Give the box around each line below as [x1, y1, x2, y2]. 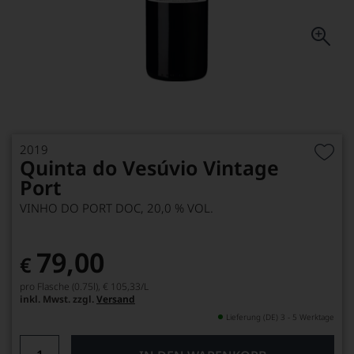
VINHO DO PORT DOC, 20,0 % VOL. [20, 200, 213, 216]
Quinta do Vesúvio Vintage [20, 154, 279, 181]
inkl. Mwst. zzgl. [20, 292, 96, 306]
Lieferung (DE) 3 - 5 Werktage [226, 311, 334, 322]
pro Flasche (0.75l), [20, 280, 100, 293]
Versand [96, 292, 135, 306]
